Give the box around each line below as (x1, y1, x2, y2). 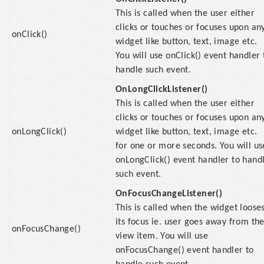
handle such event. (115, 65, 192, 75)
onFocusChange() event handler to (115, 246, 254, 255)
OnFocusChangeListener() (115, 189, 223, 199)
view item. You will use (115, 232, 209, 241)
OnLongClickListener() (115, 85, 208, 94)
